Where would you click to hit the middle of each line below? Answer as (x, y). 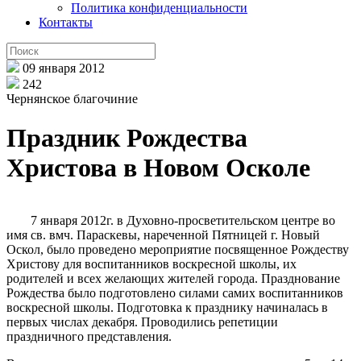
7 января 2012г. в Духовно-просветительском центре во (183, 220)
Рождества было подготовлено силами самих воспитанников (175, 293)
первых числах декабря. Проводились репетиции (142, 322)
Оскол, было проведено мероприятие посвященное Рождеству (178, 249)
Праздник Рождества (127, 138)
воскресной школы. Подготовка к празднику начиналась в (167, 307)
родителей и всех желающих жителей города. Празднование (173, 278)
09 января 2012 (64, 68)
